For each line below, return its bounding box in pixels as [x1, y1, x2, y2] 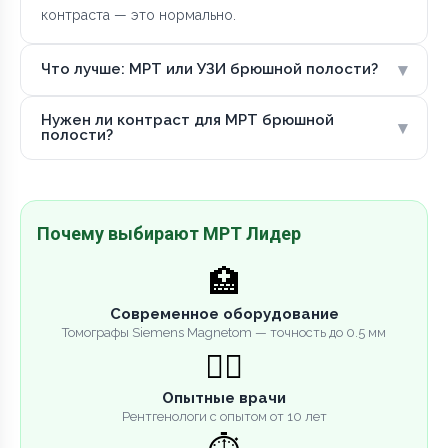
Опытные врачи [162, 388, 286, 407]
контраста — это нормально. [41, 6, 236, 23]
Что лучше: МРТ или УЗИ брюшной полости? [41, 60, 378, 79]
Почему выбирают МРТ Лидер [37, 222, 301, 244]
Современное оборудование [109, 304, 339, 323]
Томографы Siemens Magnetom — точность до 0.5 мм [62, 324, 386, 340]
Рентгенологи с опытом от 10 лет [121, 408, 327, 424]
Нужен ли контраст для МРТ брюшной [41, 110, 334, 129]
